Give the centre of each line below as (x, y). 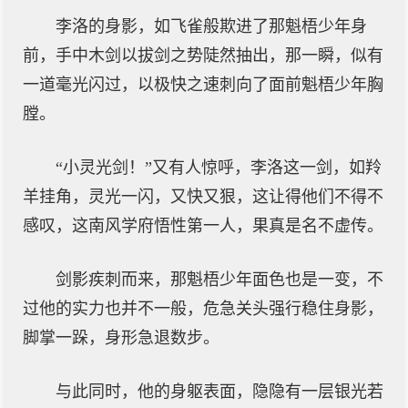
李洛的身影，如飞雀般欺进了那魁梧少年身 (211, 26)
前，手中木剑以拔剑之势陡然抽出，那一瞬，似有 (203, 56)
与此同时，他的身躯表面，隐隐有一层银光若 (219, 392)
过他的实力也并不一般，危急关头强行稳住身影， (203, 309)
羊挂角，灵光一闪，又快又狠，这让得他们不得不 (203, 197)
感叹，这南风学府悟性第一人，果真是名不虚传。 (203, 226)
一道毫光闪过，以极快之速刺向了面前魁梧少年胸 (203, 85)
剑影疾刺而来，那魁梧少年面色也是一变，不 (219, 280)
